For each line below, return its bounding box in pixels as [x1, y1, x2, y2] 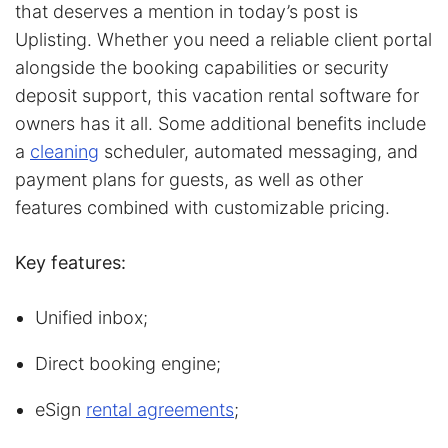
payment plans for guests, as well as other [15, 168, 363, 190]
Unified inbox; [35, 306, 148, 328]
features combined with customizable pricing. [15, 196, 390, 218]
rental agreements [86, 398, 234, 420]
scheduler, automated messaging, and [99, 140, 418, 162]
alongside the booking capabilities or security [15, 56, 389, 78]
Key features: [15, 251, 126, 273]
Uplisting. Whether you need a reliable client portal [15, 28, 432, 50]
